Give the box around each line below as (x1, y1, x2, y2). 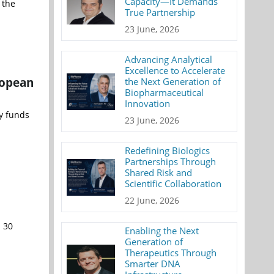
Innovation (125, 97, 171, 109)
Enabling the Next (125, 224, 199, 237)
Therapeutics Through (125, 246, 217, 259)
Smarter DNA (125, 257, 181, 270)
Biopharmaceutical (125, 86, 204, 98)
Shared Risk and (125, 166, 193, 179)
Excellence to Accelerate (125, 64, 226, 76)
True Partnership (125, 6, 196, 18)
